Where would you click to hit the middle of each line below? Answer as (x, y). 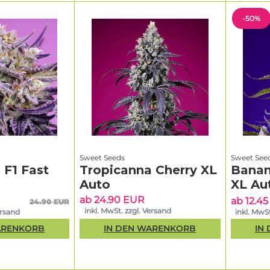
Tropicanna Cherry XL (148, 170)
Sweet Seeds (102, 157)
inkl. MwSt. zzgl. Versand (127, 211)
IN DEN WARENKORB (150, 229)
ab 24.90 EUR (112, 199)
